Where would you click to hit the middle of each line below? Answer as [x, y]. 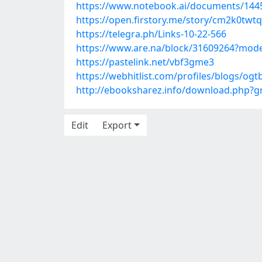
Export [117, 125]
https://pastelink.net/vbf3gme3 [145, 62]
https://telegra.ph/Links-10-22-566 [151, 34]
